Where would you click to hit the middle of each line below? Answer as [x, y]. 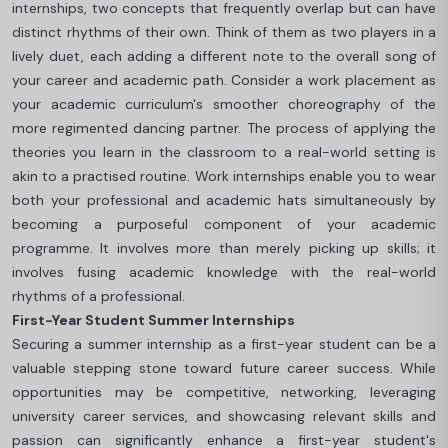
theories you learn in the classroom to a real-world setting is [224, 152]
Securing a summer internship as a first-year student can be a [224, 344]
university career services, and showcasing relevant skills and [224, 416]
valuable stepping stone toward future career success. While [224, 368]
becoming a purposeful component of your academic [224, 224]
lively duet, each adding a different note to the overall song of [224, 56]
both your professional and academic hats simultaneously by [224, 200]
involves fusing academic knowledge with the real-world [224, 272]
